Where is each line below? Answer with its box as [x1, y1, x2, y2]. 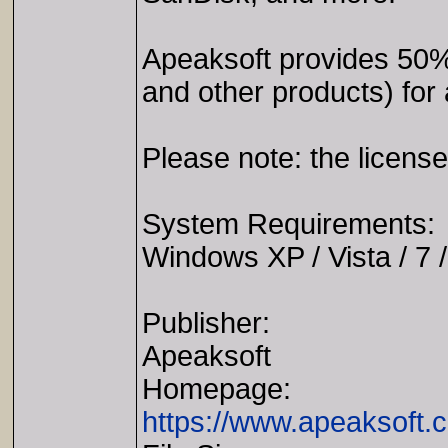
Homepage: [142, 373, 291, 405]
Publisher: [142, 307, 270, 339]
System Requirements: [142, 208, 435, 240]
